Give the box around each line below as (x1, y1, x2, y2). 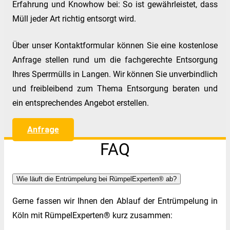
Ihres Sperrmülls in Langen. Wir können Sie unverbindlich (12, 69, 218, 79)
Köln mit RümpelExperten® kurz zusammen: (12, 210, 172, 220)
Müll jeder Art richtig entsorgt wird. (12, 13, 136, 24)
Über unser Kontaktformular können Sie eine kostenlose (12, 40, 218, 50)
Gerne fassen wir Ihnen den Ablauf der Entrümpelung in (12, 196, 218, 206)
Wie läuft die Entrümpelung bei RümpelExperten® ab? (16, 175, 177, 183)
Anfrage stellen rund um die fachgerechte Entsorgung (12, 54, 218, 65)
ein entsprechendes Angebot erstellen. (12, 98, 149, 108)
